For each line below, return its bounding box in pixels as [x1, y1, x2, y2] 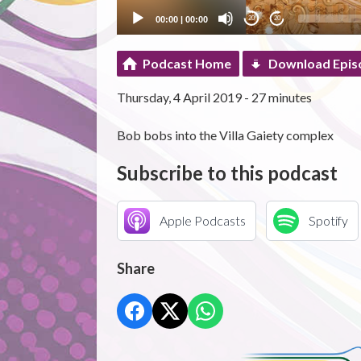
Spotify [308, 212, 348, 228]
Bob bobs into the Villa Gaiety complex [116, 127, 334, 143]
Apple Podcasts [159, 212, 246, 228]
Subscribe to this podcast [116, 160, 338, 185]
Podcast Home [142, 55, 231, 71]
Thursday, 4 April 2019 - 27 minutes [116, 89, 312, 105]
